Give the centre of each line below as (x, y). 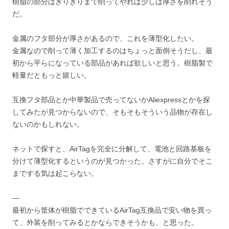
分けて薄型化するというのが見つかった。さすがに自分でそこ (112, 161)
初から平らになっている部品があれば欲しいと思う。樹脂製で (112, 63)
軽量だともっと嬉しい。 (52, 75)
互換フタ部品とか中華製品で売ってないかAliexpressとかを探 (111, 100)
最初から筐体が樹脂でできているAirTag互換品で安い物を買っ (112, 210)
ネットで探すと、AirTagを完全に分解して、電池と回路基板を (112, 149)
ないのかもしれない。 (48, 124)
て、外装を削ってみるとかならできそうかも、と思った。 (105, 222)
